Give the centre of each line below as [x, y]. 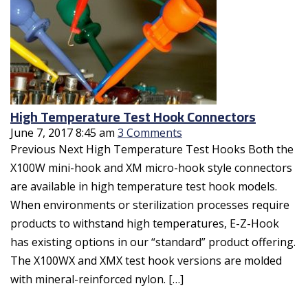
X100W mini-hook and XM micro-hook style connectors [151, 167]
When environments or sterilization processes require [150, 205]
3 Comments [150, 132]
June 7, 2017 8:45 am [63, 132]
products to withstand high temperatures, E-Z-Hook [145, 223]
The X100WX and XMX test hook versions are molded [146, 260]
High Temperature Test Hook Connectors [133, 116]
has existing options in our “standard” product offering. [153, 242]
